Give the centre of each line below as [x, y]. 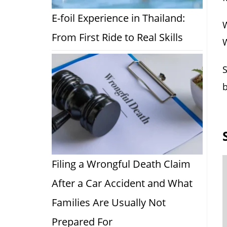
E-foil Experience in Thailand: [118, 18]
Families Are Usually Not [109, 202]
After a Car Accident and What [122, 183]
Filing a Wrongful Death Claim [121, 164]
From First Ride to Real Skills [117, 37]
